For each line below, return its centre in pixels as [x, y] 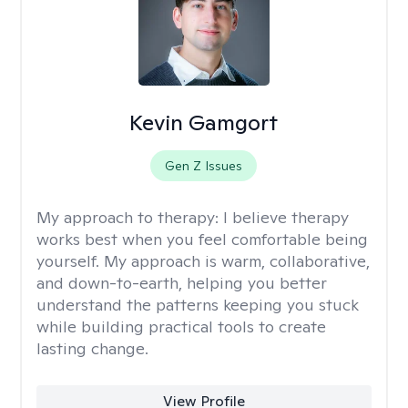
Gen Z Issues [204, 166]
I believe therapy [286, 217]
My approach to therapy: [130, 217]
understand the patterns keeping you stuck [198, 305]
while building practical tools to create [181, 326]
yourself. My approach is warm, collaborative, [203, 261]
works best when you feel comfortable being [202, 239]
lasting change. [92, 348]
